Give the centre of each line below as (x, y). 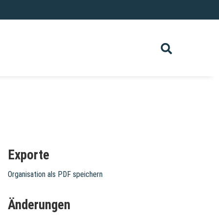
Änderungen (39, 205)
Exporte (29, 155)
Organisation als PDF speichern (55, 175)
